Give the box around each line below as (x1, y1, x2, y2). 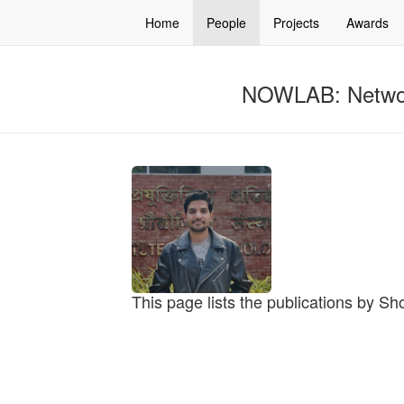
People (207, 14, 246, 32)
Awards (346, 14, 389, 32)
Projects (273, 14, 319, 32)
